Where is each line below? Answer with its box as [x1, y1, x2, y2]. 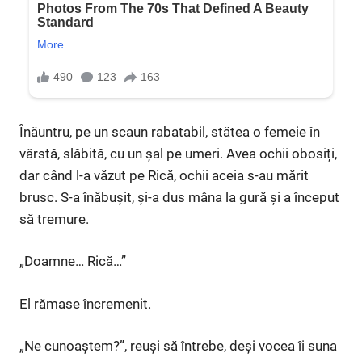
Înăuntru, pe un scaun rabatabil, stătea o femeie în [19, 123, 320, 140]
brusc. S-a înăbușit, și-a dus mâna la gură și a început [19, 188, 339, 205]
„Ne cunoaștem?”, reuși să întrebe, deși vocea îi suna [19, 338, 337, 355]
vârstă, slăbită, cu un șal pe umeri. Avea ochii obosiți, [19, 145, 337, 162]
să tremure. [19, 210, 89, 227]
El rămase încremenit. [19, 295, 151, 312]
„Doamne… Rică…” [19, 253, 126, 270]
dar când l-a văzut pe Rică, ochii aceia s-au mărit [19, 166, 309, 183]
